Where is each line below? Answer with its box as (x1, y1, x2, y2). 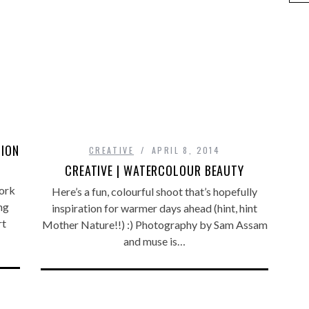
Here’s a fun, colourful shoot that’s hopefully (52, 184, 257, 198)
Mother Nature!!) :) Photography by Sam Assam (41, 217, 268, 231)
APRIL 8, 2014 (151, 143, 221, 156)
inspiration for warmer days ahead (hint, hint (52, 201, 257, 215)
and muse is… (123, 234, 186, 248)
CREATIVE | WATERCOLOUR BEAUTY (64, 161, 245, 179)
